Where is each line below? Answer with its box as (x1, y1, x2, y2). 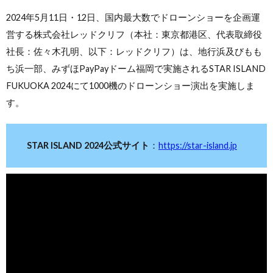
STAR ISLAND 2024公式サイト (27, 140, 149, 151)
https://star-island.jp (158, 140, 237, 151)
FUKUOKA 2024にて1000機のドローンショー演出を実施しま (6, 80, 255, 91)
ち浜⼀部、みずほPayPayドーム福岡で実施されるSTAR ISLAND (6, 63, 266, 74)
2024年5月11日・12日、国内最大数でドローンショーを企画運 (6, 12, 260, 23)
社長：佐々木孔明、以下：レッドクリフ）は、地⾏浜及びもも (6, 46, 262, 57)
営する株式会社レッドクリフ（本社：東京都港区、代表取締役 (6, 29, 262, 40)
